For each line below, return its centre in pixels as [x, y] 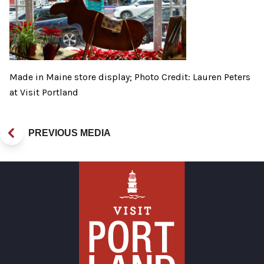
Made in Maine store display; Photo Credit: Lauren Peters [130, 77]
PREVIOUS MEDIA [70, 133]
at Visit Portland [44, 93]
